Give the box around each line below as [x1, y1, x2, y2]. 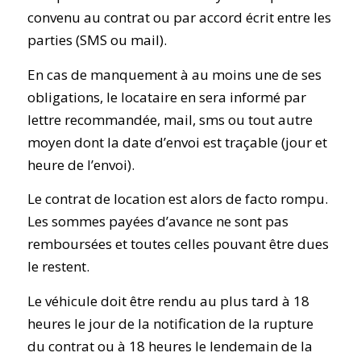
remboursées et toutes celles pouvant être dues [27, 234, 329, 254]
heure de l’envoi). [27, 155, 135, 174]
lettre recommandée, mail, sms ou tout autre [27, 110, 313, 129]
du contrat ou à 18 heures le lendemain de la [27, 336, 313, 355]
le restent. [27, 257, 89, 276]
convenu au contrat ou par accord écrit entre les [27, 8, 331, 27]
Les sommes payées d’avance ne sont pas [27, 212, 288, 231]
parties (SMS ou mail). [27, 31, 167, 50]
